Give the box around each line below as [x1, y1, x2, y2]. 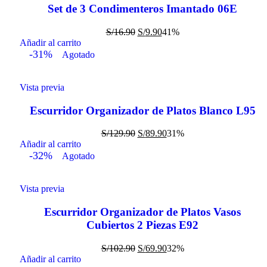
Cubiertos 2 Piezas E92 [86, 219, 198, 232]
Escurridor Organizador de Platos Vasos [44, 206, 241, 219]
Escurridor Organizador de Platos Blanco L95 [29, 104, 256, 117]
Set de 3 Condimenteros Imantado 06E [48, 2, 237, 15]
